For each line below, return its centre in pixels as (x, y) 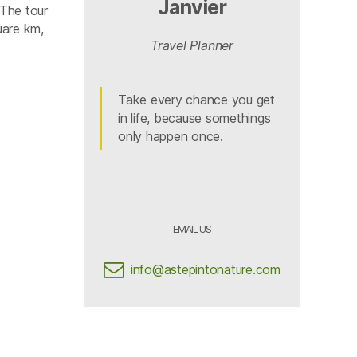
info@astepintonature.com (206, 269)
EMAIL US (192, 229)
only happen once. (171, 136)
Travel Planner (192, 45)
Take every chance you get (196, 100)
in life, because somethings (194, 118)
